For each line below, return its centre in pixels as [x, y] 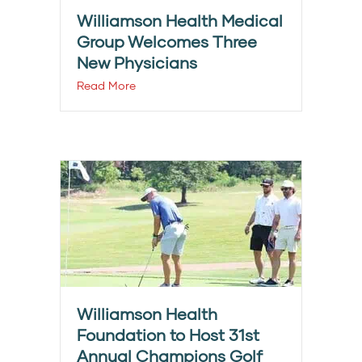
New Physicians [137, 63]
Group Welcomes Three [167, 42]
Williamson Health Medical [180, 21]
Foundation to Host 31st [168, 335]
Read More [106, 86]
